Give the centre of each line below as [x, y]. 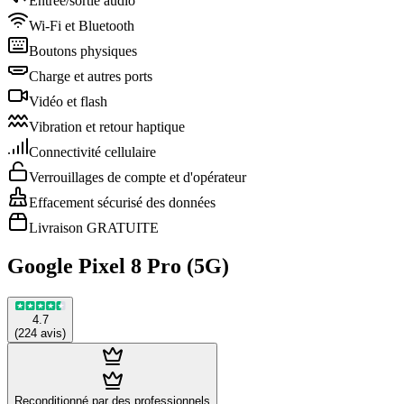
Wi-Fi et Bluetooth [82, 26]
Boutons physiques [83, 51]
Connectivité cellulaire [92, 152]
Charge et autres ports [91, 76]
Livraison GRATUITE [94, 228]
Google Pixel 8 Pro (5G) [118, 266]
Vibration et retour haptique [107, 127]
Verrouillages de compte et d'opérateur [138, 177]
